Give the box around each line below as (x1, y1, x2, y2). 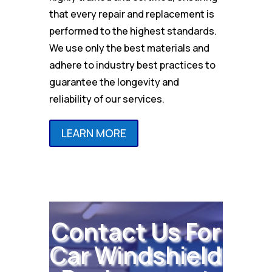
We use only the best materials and (49, 41, 209, 55)
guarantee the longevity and (49, 75, 179, 89)
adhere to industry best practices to (49, 58, 216, 72)
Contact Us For (51, 214, 220, 248)
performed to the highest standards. (49, 24, 217, 38)
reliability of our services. (49, 92, 165, 106)
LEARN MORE (61, 126, 126, 141)
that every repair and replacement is (49, 7, 214, 21)
